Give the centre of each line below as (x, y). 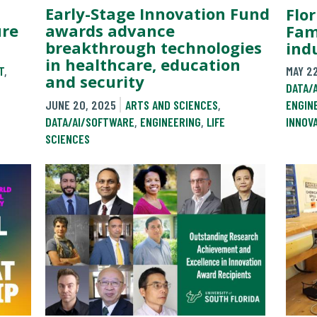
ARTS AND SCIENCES (171, 104)
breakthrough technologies (154, 48)
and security (95, 82)
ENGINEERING (171, 121)
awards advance (110, 31)
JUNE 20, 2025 (81, 104)
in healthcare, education (143, 65)
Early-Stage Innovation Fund (157, 14)
